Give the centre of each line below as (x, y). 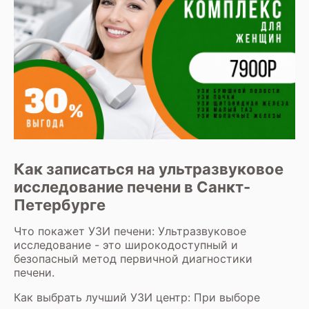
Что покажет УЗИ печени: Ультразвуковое (130, 231)
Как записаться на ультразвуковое (149, 169)
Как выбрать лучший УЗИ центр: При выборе (137, 297)
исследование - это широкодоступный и (126, 245)
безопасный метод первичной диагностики (133, 258)
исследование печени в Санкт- (132, 187)
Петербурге (60, 205)
